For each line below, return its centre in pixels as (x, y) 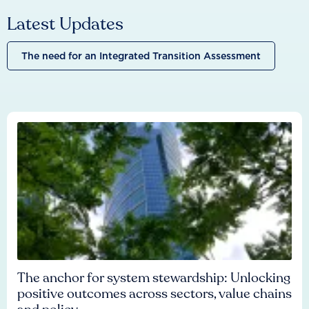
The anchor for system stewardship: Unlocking (154, 278)
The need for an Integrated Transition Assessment (141, 56)
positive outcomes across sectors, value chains (154, 294)
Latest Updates (65, 24)
